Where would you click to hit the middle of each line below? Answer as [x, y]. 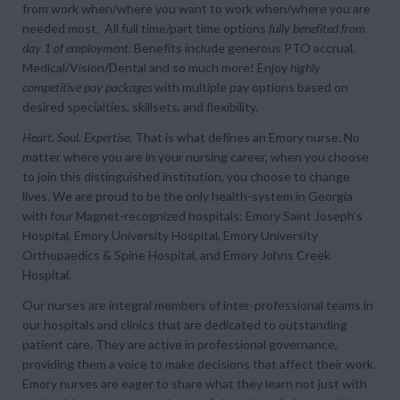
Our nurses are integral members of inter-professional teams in [198, 305]
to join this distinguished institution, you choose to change [186, 176]
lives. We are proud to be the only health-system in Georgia [187, 196]
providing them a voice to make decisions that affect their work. [199, 364]
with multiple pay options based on [250, 87]
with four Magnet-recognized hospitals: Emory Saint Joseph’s [192, 216]
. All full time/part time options [183, 28]
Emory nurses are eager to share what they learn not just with [195, 383]
